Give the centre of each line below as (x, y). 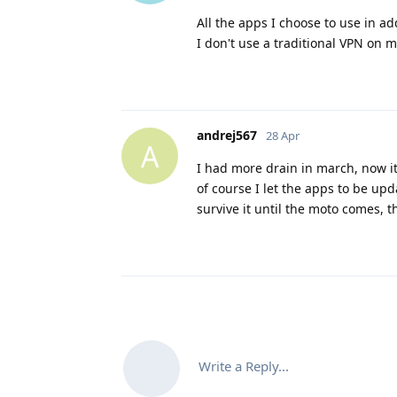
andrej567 (227, 136)
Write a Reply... (244, 366)
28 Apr (283, 136)
